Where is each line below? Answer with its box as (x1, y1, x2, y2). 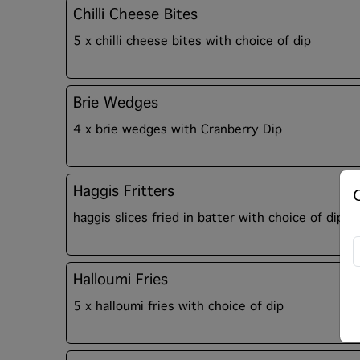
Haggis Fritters (73, 182, 174, 200)
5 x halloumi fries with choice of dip (73, 299, 284, 313)
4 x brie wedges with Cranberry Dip (73, 122, 282, 137)
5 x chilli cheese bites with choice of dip (73, 34, 311, 48)
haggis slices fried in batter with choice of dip (73, 211, 344, 225)
